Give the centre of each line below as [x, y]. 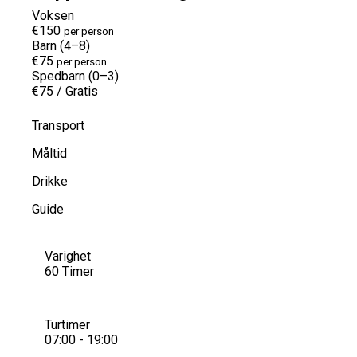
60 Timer [69, 271]
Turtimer [67, 324]
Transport [58, 125]
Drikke [50, 181]
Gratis [82, 91]
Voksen [53, 15]
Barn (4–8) [61, 45]
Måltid [49, 153]
